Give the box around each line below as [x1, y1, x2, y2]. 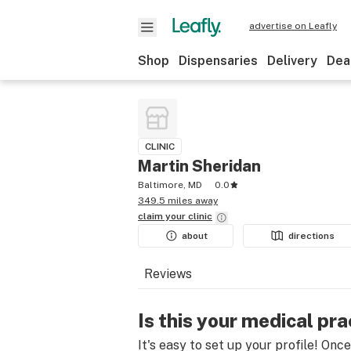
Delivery [267, 53, 317, 68]
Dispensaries [179, 53, 258, 68]
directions [288, 230, 335, 241]
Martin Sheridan [138, 157, 261, 175]
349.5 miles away [138, 195, 218, 206]
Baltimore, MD [138, 179, 202, 190]
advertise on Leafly [249, 20, 337, 31]
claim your [138, 211, 188, 222]
